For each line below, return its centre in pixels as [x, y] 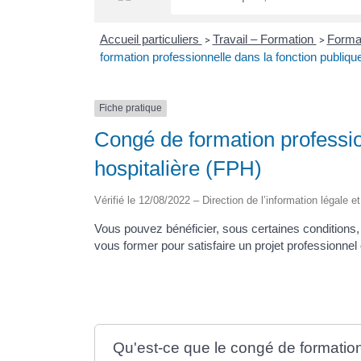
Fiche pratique [131, 108]
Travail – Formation [264, 39]
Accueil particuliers [151, 39]
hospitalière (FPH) [178, 168]
